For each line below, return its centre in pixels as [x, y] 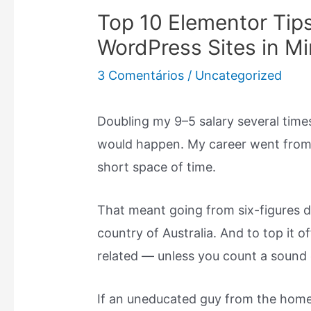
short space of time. [157, 167]
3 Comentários [141, 76]
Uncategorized [239, 76]
